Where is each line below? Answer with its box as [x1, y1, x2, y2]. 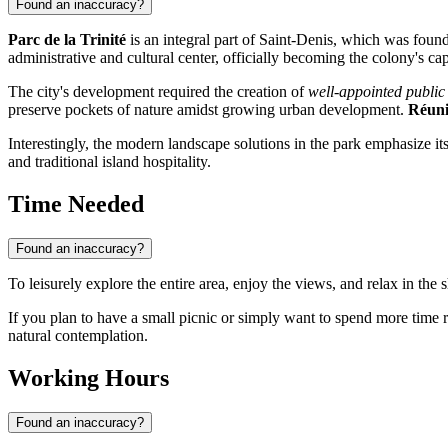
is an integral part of [126, 31, 259, 49]
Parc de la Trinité [8, 31, 126, 49]
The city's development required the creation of [8, 83, 308, 101]
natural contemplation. [8, 327, 148, 345]
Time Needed [8, 191, 144, 218]
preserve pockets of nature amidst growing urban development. [8, 101, 408, 119]
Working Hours [8, 365, 169, 392]
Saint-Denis [259, 31, 333, 49]
